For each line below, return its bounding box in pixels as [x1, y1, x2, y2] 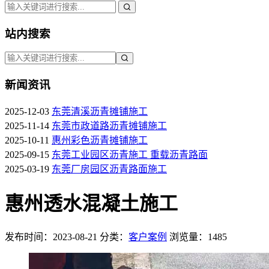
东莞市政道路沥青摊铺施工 [52, 120, 167, 131]
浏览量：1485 [169, 231, 227, 242]
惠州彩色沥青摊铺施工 [52, 134, 148, 145]
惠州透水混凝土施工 [5, 193, 178, 215]
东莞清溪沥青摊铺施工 [52, 106, 148, 116]
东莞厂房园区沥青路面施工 [52, 163, 167, 174]
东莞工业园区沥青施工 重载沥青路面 [52, 149, 208, 160]
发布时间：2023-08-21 [5, 231, 97, 242]
